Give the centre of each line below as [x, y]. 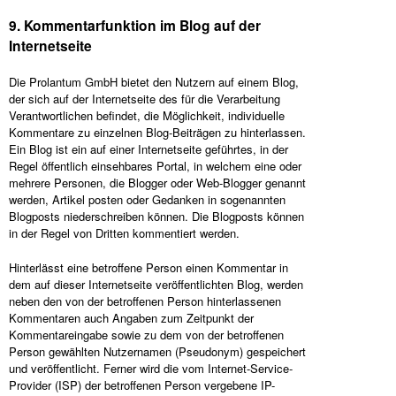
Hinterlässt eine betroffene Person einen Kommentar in [148, 267]
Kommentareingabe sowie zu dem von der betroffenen [146, 335]
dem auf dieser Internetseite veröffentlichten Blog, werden [156, 284]
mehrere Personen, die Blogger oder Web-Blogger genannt [157, 183]
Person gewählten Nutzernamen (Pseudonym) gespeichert [157, 351]
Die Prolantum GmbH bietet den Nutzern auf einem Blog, [154, 82]
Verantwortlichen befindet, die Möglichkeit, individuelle [147, 115]
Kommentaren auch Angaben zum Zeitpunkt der [131, 318]
